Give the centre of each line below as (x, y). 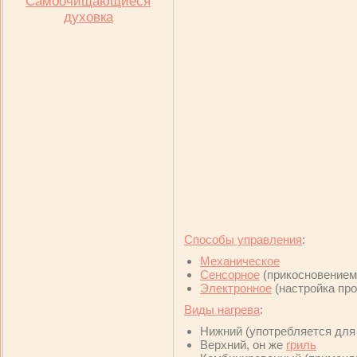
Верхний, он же (243, 345)
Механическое (240, 261)
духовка (88, 17)
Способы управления (243, 239)
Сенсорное (230, 275)
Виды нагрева (222, 310)
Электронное (236, 288)
